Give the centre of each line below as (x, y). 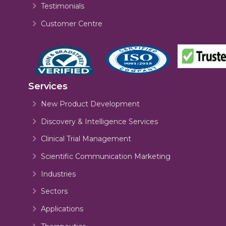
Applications (62, 209)
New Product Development (90, 104)
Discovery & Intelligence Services (99, 121)
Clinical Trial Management (86, 139)
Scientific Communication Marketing (105, 156)
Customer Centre (71, 24)
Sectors (54, 191)
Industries (58, 174)
